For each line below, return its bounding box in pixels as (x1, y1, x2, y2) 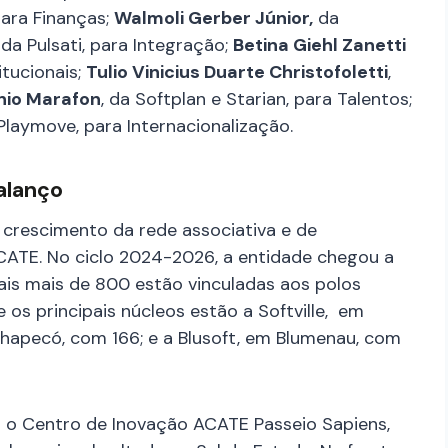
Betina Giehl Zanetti (233, 32, 406, 57)
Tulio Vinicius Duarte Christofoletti (86, 59, 388, 84)
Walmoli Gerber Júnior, (114, 5, 313, 30)
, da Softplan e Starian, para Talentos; (101, 86, 412, 111)
